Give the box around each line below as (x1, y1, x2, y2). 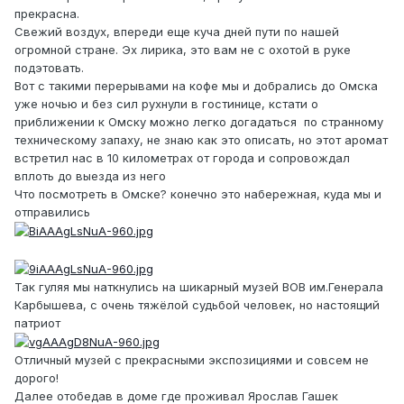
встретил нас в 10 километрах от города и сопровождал (14, 150, 350, 165)
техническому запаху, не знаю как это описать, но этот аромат (14, 132, 388, 147)
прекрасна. (14, 5, 79, 21)
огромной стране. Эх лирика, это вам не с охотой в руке (14, 41, 351, 57)
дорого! (14, 371, 59, 386)
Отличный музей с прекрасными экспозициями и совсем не (14, 353, 369, 368)
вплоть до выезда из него (14, 168, 166, 183)
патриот (14, 315, 60, 330)
